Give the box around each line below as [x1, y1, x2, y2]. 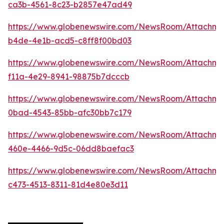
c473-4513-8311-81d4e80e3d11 [8, 179, 128, 190]
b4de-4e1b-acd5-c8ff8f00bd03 [8, 35, 131, 46]
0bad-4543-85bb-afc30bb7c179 [8, 107, 131, 118]
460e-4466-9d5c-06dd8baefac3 [8, 143, 134, 154]
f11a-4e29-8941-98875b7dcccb [8, 71, 129, 82]
